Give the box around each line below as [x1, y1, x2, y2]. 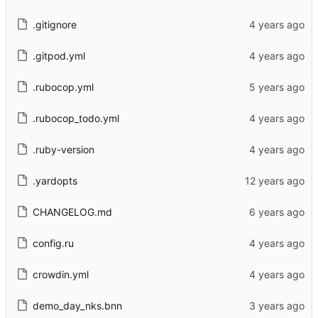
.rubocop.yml [32, 80, 94, 93]
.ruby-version [32, 143, 94, 155]
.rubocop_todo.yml [32, 111, 119, 124]
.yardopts [32, 174, 77, 187]
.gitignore [32, 18, 77, 31]
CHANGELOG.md [32, 205, 112, 218]
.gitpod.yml [32, 49, 85, 62]
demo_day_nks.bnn [32, 299, 122, 312]
